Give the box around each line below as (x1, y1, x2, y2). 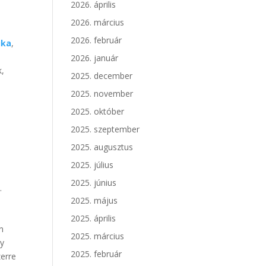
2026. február (71, 34, 122, 46)
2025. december (71, 70, 133, 82)
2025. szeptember (71, 123, 140, 135)
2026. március (71, 17, 125, 28)
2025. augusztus (71, 141, 134, 153)
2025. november (71, 88, 134, 100)
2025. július (71, 159, 114, 171)
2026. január (71, 52, 119, 64)
